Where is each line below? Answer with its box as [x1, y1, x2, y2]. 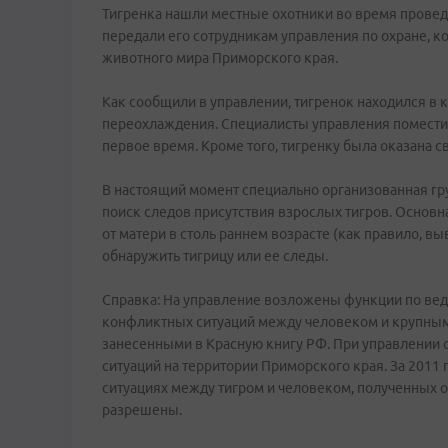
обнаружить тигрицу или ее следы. [102, 248, 328, 264]
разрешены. [102, 402, 182, 418]
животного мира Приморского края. [102, 50, 338, 66]
